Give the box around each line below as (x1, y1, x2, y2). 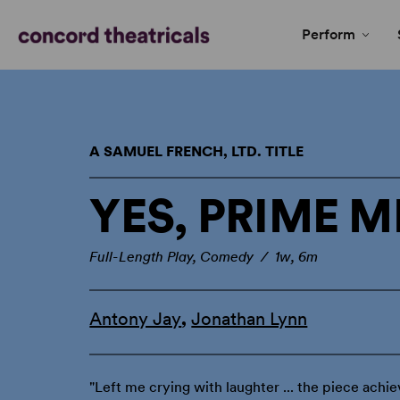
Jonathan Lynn (191, 308, 308, 329)
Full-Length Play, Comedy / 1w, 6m (89, 248, 319, 265)
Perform (302, 26, 355, 43)
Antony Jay (89, 308, 182, 329)
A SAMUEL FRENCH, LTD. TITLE (89, 143, 304, 160)
